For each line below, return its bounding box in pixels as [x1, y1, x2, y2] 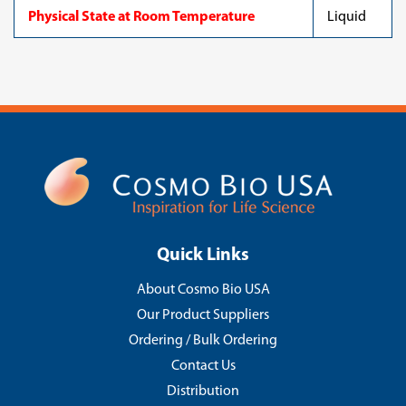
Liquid [327, 10, 366, 24]
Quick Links [157, 246, 249, 265]
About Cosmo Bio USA [136, 283, 270, 297]
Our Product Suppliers [137, 308, 269, 323]
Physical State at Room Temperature [28, 10, 255, 24]
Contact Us [170, 359, 236, 373]
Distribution [167, 384, 239, 399]
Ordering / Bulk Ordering [129, 333, 277, 348]
